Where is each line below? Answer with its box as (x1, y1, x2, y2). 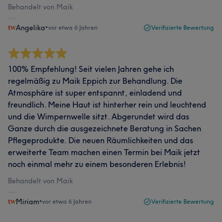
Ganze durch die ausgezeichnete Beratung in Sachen (8, 123, 201, 133)
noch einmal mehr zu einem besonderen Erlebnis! (8, 159, 186, 169)
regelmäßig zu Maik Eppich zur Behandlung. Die (8, 76, 182, 86)
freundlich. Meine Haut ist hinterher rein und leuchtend (8, 100, 206, 110)
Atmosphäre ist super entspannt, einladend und (8, 88, 182, 98)
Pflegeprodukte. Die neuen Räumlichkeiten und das (8, 135, 193, 145)
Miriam (16, 197, 39, 206)
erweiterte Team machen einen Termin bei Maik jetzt (8, 147, 200, 157)
